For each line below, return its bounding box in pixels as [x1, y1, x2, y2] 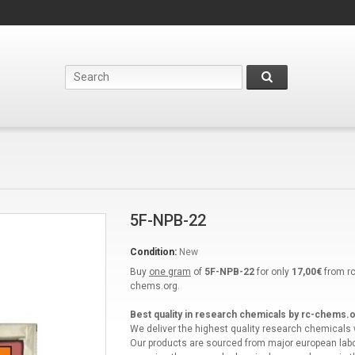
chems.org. [129, 281, 180, 292]
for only [254, 266, 292, 277]
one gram [148, 266, 191, 277]
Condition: [129, 246, 177, 258]
